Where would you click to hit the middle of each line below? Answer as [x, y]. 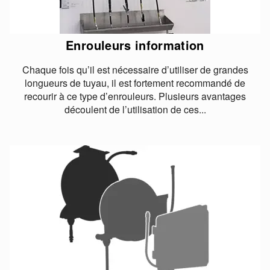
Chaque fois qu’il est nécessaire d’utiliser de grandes [135, 69]
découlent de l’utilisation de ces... [135, 109]
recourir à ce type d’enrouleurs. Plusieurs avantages [135, 96]
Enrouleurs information [135, 45]
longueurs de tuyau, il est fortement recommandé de [135, 83]
